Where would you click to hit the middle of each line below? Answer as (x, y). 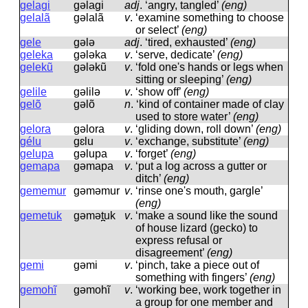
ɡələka (90, 55)
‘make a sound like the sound (207, 216)
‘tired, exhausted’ (188, 42)
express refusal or (179, 240)
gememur (43, 191)
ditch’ (150, 178)
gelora (35, 129)
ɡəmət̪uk (95, 216)
